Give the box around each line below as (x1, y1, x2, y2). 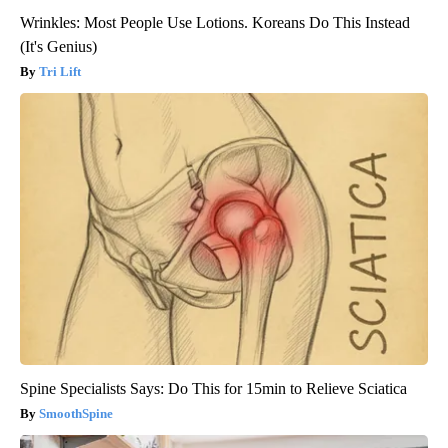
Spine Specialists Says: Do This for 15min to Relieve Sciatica (20, 379, 407, 397)
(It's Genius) (20, 37, 97, 55)
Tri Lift (39, 63, 81, 79)
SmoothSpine (39, 405, 113, 421)
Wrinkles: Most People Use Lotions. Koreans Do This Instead (20, 13, 410, 31)
